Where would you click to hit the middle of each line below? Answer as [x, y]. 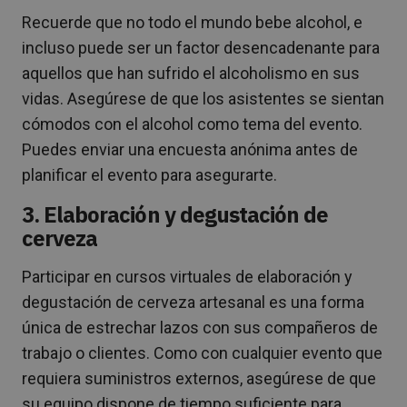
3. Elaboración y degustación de [175, 214]
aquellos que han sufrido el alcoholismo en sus [191, 73]
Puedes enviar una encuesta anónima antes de [190, 149]
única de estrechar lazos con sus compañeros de [200, 327]
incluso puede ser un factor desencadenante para [201, 47]
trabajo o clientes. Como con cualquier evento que [202, 352]
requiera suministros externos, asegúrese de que [199, 378]
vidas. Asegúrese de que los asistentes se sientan [203, 98]
